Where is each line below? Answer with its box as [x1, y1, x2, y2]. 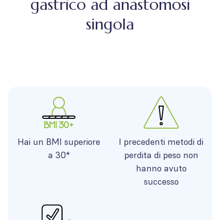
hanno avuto [136, 163, 187, 174]
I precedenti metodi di [119, 136, 203, 147]
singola [86, 14, 134, 34]
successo [143, 176, 179, 187]
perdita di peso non [124, 149, 198, 161]
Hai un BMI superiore [18, 136, 100, 147]
